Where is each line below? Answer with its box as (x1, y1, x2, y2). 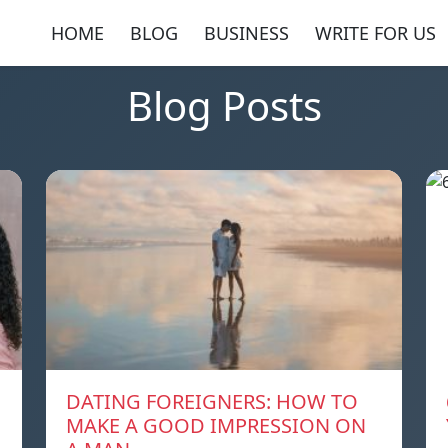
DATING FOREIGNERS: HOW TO (66, 388, 358, 416)
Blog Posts (126, 78, 322, 134)
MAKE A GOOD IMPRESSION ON (66, 412, 366, 440)
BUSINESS (204, 20, 289, 45)
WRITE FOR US (315, 20, 436, 45)
